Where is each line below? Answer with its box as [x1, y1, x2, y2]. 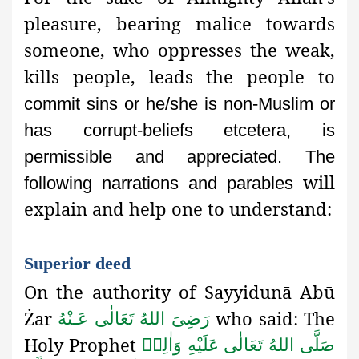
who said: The [216, 306, 336, 331]
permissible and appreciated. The [24, 147, 335, 167]
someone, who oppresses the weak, [24, 38, 335, 63]
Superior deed [24, 253, 131, 274]
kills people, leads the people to [24, 64, 335, 89]
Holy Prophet [24, 333, 142, 357]
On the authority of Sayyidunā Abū [24, 280, 335, 305]
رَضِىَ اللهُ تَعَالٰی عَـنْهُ [58, 308, 210, 329]
